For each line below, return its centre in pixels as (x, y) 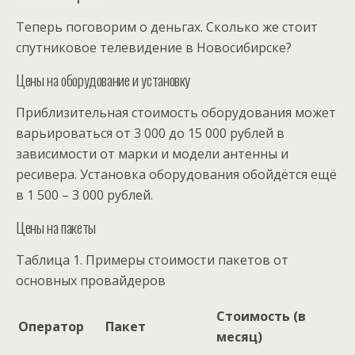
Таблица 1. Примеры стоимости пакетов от (152, 260)
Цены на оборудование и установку (103, 79)
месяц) (239, 336)
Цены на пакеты (56, 227)
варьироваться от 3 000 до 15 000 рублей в (150, 133)
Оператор (51, 326)
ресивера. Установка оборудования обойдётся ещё (176, 174)
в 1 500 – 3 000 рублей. (84, 195)
